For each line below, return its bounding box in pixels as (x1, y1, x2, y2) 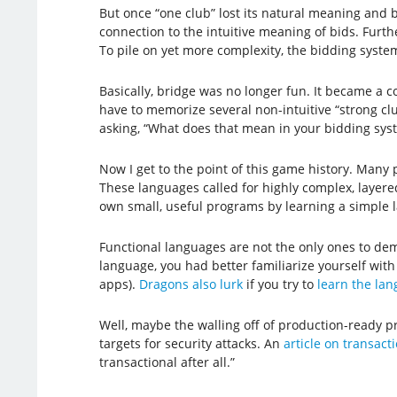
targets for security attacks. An (98, 334, 284, 352)
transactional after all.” (98, 353, 235, 370)
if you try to (242, 275, 317, 292)
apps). (98, 275, 139, 292)
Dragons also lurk (138, 275, 243, 292)
